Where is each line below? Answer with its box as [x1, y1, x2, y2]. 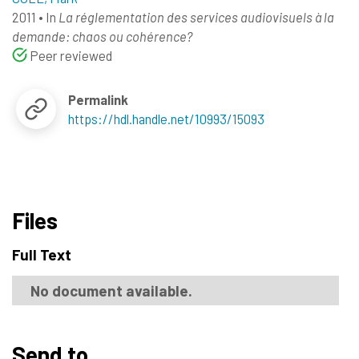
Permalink [68, 91, 129, 107]
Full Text [12, 245, 71, 264]
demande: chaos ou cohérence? [12, 27, 192, 44]
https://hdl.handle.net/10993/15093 [68, 110, 265, 127]
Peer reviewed [26, 46, 112, 63]
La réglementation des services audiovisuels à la [58, 8, 334, 25]
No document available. [30, 280, 192, 300]
